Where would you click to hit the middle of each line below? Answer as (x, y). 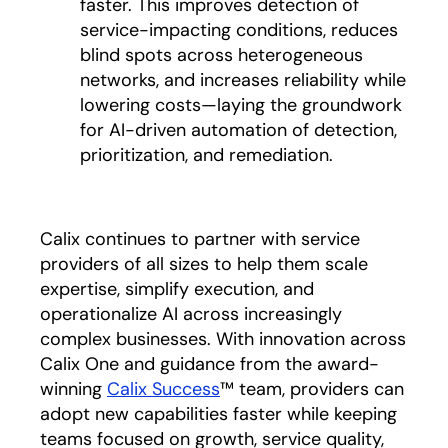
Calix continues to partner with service (200, 239)
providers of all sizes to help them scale (204, 264)
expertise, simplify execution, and (177, 289)
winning (73, 389)
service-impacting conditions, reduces (239, 30)
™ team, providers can (312, 389)
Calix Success (163, 389)
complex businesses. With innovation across (223, 339)
